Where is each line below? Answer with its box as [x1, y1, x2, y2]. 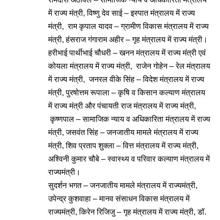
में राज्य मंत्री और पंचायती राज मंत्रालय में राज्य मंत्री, [48, 102, 196, 110]
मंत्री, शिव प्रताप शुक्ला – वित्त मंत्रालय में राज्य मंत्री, [48, 141, 198, 150]
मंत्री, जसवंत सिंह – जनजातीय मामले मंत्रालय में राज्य [48, 128, 198, 137]
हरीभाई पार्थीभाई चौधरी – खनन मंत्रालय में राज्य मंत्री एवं [48, 49, 206, 57]
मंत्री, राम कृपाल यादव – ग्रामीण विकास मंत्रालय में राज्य [48, 22, 209, 30]
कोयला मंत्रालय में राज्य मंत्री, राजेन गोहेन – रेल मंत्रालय [48, 62, 210, 70]
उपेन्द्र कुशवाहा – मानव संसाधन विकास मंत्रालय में [48, 194, 190, 203]
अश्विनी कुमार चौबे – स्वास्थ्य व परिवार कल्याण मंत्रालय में [48, 155, 210, 163]
